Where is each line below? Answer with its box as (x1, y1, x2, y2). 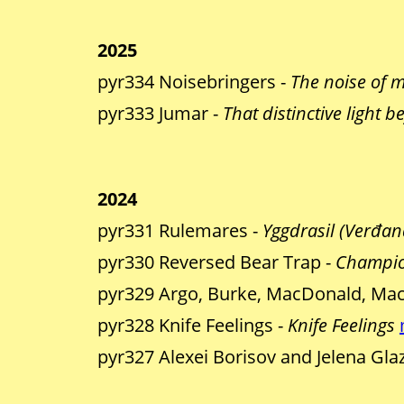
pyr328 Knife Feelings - (97, 313, 288, 338)
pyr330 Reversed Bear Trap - (97, 250, 335, 275)
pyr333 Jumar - (97, 101, 223, 126)
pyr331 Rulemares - (97, 218, 262, 243)
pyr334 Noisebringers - (97, 69, 290, 95)
